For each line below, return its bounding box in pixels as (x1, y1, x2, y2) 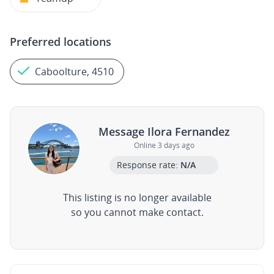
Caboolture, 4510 (35, 65, 114, 78)
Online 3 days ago (133, 139, 194, 150)
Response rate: (116, 158, 180, 171)
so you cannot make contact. (70, 206, 204, 219)
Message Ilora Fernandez (98, 124, 230, 139)
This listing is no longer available (62, 191, 212, 204)
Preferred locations (10, 34, 111, 49)
